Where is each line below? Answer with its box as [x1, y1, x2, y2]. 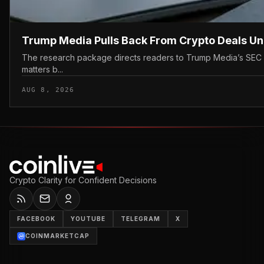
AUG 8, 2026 [22, 85, 75, 94]
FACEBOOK [17, 215, 55, 222]
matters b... [22, 64, 63, 74]
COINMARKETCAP [25, 232, 90, 239]
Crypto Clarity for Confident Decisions [9, 175, 157, 185]
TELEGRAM [121, 215, 160, 222]
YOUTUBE [71, 215, 105, 222]
